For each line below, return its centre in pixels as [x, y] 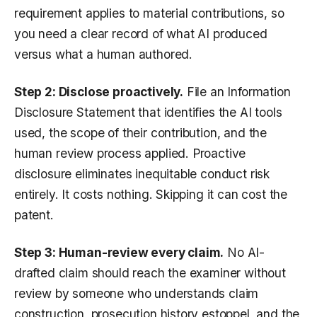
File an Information [237, 92]
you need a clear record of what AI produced [141, 34]
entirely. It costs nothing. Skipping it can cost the [151, 195]
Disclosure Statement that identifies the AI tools [148, 113]
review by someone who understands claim [137, 294]
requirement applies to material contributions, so [149, 13]
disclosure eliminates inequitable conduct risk [142, 174]
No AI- [244, 253]
